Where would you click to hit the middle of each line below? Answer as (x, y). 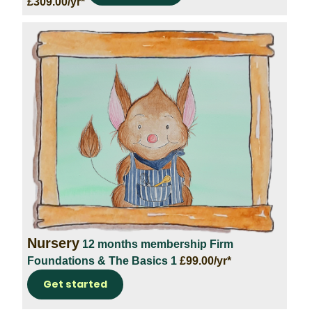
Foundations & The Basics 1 (103, 260)
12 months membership (145, 244)
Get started (75, 284)
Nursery (53, 243)
